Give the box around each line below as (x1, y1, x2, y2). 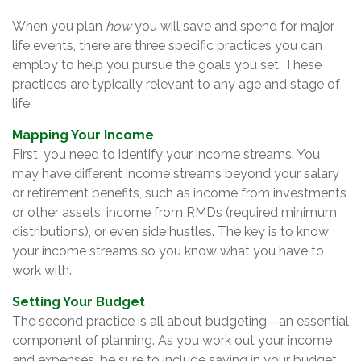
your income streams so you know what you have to (12, 243, 324, 259)
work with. (12, 263, 72, 278)
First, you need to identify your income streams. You (12, 147, 320, 162)
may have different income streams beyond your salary (12, 166, 339, 181)
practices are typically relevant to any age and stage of (12, 77, 340, 92)
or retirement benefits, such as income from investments (12, 185, 346, 201)
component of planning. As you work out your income (12, 333, 332, 348)
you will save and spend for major (131, 19, 334, 34)
